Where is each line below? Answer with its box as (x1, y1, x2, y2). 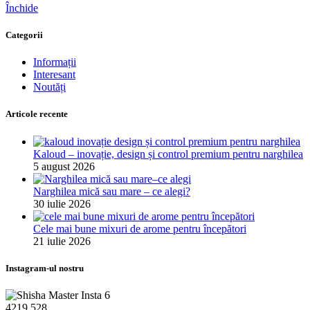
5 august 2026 (33, 160, 95, 172)
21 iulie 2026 (33, 235, 91, 247)
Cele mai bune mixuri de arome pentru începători (33, 222, 246, 235)
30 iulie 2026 (33, 197, 91, 210)
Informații (33, 56, 76, 69)
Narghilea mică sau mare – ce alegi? (33, 185, 190, 197)
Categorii (6, 30, 43, 41)
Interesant (33, 69, 75, 81)
